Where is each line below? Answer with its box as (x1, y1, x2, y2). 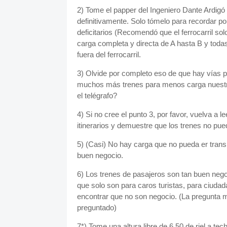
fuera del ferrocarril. (77, 50, 141, 59)
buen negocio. (77, 151, 123, 160)
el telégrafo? (77, 91, 117, 100)
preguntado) (77, 203, 117, 212)
